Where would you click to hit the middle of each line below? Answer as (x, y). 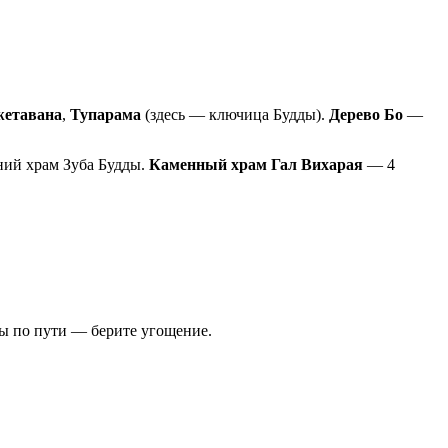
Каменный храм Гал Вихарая (256, 164)
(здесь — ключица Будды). (235, 114)
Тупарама (105, 114)
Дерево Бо (366, 114)
